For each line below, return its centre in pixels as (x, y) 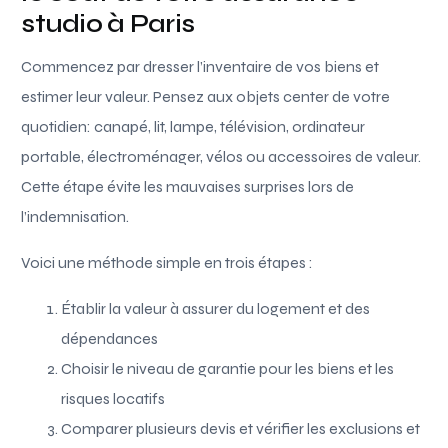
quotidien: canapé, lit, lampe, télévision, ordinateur (193, 126)
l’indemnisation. (75, 216)
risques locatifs (113, 398)
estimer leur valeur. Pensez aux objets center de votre (206, 96)
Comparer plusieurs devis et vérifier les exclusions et (241, 428)
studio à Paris (108, 23)
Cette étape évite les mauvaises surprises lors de (188, 186)
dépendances (110, 338)
